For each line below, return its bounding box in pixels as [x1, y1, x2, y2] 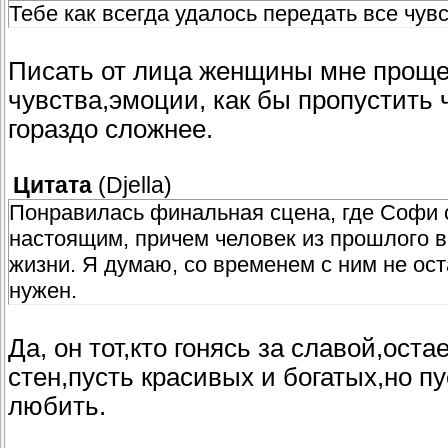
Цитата [13, 173, 92, 199]
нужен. [9, 278, 77, 304]
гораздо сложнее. [8, 115, 213, 144]
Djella [106, 173, 164, 199]
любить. [8, 392, 106, 421]
